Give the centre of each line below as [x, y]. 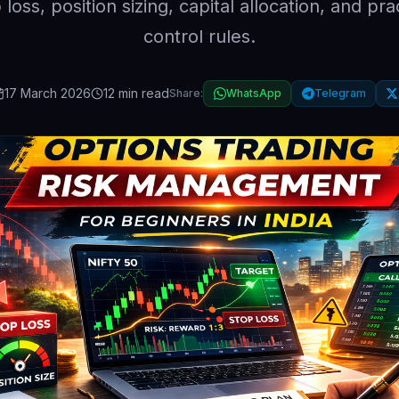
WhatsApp [253, 94]
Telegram [340, 94]
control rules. [199, 36]
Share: [187, 93]
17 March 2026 [48, 93]
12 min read [137, 93]
